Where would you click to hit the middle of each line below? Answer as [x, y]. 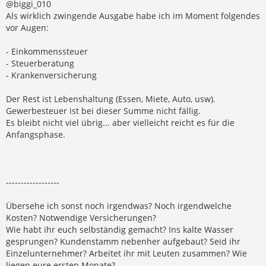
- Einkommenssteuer [47, 51]
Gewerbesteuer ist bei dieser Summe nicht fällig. [103, 110]
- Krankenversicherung [51, 75]
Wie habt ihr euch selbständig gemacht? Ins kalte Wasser [120, 229]
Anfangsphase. [36, 134]
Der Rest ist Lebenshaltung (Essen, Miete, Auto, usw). [111, 99]
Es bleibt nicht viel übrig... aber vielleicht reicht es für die [120, 122]
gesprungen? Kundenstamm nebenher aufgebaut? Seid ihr [123, 241]
